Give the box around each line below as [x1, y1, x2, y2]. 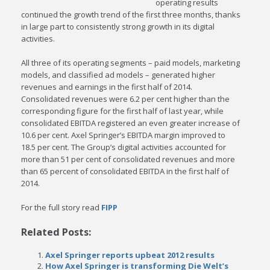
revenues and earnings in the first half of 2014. [21, 81, 193, 92]
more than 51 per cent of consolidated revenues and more [21, 154, 236, 165]
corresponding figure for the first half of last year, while [21, 105, 224, 116]
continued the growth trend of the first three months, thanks [21, 9, 241, 20]
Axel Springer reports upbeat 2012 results [45, 250, 215, 260]
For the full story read [21, 202, 102, 213]
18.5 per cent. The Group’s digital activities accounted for [21, 142, 227, 152]
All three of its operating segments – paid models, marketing [21, 57, 240, 68]
